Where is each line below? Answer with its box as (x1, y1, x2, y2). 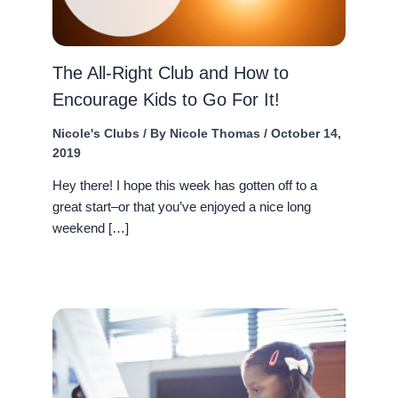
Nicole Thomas (169, 125, 264, 140)
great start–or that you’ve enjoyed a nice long (52, 199, 311, 214)
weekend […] (52, 220, 129, 235)
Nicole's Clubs (52, 125, 139, 140)
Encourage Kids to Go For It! (52, 89, 280, 109)
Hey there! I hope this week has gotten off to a (52, 178, 317, 193)
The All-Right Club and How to (52, 62, 289, 83)
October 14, (270, 125, 341, 140)
